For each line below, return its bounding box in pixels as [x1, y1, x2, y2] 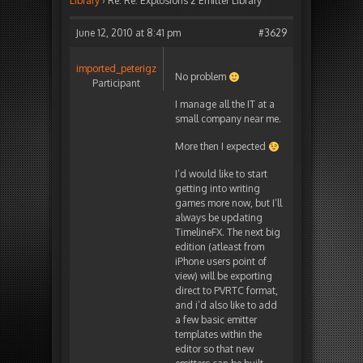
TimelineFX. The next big [175, 226, 280, 239]
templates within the [175, 328, 262, 341]
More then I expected [175, 140, 268, 153]
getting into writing [175, 182, 260, 195]
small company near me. [175, 113, 281, 126]
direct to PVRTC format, [175, 284, 278, 297]
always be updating [175, 211, 263, 224]
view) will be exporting [175, 270, 272, 283]
